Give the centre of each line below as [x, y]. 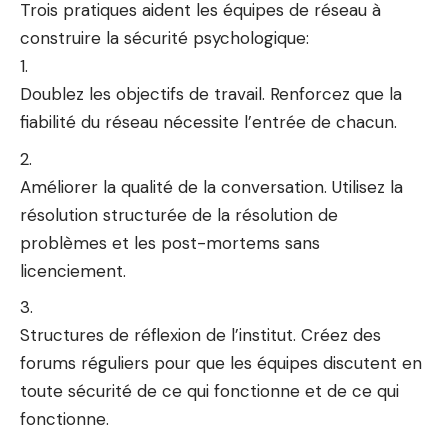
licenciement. [73, 270]
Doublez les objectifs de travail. [145, 94]
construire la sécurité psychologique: [164, 38]
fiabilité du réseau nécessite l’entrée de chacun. [208, 122]
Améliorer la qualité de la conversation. [173, 186]
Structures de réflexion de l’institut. [158, 335]
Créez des [338, 335]
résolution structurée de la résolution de [179, 214]
